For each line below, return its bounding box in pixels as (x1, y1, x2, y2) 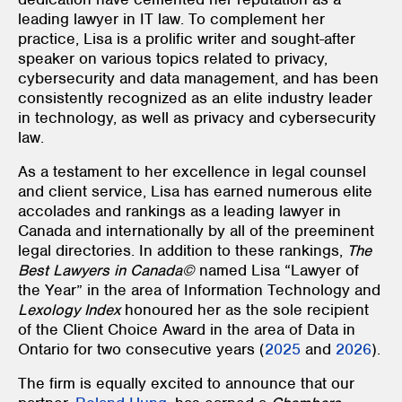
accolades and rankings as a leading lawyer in (18, 200, 341, 221)
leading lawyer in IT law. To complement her (18, 8, 325, 29)
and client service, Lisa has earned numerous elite (18, 180, 372, 201)
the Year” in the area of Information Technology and (18, 279, 380, 300)
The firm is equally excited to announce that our (18, 372, 354, 393)
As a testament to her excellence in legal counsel (18, 161, 366, 181)
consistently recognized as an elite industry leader (18, 87, 372, 108)
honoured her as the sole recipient (120, 299, 369, 319)
